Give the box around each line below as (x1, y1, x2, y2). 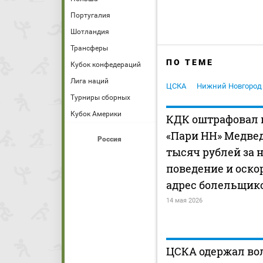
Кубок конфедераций (70, 60, 141, 69)
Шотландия (70, 28, 109, 36)
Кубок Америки (70, 110, 122, 118)
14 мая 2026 (166, 197, 203, 205)
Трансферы (70, 44, 108, 52)
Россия (97, 135, 122, 143)
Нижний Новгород (197, 82, 262, 91)
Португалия (70, 11, 110, 19)
